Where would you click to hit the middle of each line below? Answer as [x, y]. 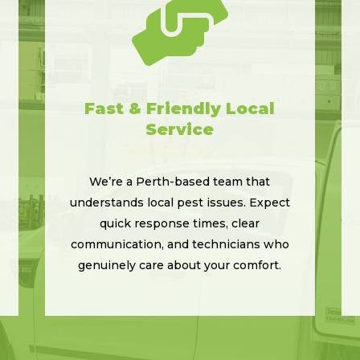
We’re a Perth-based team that [180, 181]
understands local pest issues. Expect [180, 202]
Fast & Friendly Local [180, 108]
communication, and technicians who [180, 244]
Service [180, 129]
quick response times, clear [180, 223]
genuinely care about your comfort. [180, 265]
